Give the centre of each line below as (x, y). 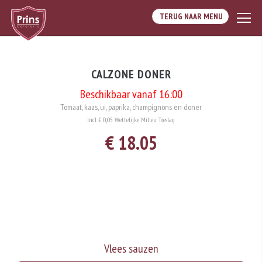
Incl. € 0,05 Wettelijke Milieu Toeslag (131, 120)
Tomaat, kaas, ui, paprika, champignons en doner (131, 107)
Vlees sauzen (131, 249)
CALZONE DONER (131, 74)
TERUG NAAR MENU (190, 16)
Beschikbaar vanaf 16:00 (131, 94)
